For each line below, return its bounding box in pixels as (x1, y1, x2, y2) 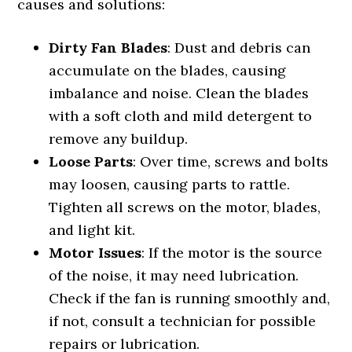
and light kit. (49, 221, 136, 239)
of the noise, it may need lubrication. (49, 266, 299, 284)
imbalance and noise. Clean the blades (49, 84, 310, 102)
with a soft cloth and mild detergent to (49, 107, 313, 125)
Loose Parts (49, 152, 134, 170)
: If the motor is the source (141, 244, 323, 262)
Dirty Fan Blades (49, 38, 168, 57)
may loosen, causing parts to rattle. (49, 175, 291, 193)
